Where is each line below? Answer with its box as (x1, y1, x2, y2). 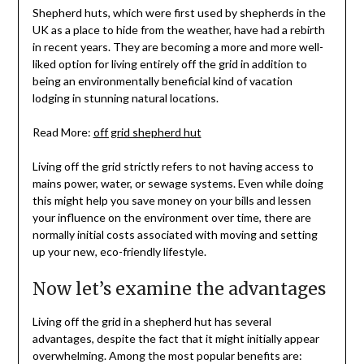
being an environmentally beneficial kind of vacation (32, 74, 292, 89)
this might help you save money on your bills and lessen (32, 193, 311, 208)
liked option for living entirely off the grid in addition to (32, 57, 307, 71)
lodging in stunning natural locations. (32, 91, 219, 106)
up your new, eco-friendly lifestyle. (32, 245, 206, 259)
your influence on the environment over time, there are (32, 210, 311, 225)
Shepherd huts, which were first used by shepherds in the (32, 6, 326, 20)
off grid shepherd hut (93, 125, 201, 140)
